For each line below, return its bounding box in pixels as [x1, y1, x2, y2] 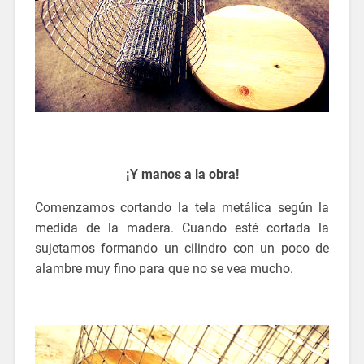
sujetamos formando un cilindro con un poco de [34, 240, 330, 256]
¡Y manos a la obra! [125, 166, 239, 182]
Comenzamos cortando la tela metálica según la [34, 199, 330, 215]
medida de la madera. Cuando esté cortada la [34, 219, 330, 236]
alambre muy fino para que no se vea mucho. [34, 260, 293, 276]
